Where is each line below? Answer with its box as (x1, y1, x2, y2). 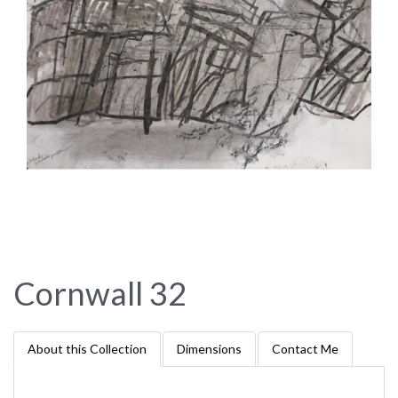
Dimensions (177, 341, 242, 356)
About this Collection (28, 341, 147, 356)
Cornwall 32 (13, 274, 187, 313)
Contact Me (272, 341, 338, 356)
